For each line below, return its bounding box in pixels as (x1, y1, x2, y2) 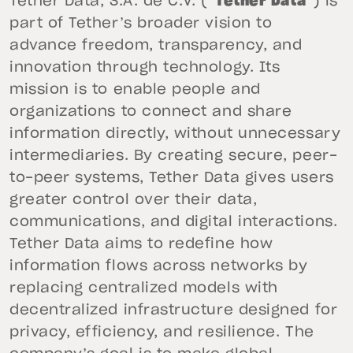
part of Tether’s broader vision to (9, 17, 273, 31)
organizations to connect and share (9, 105, 292, 119)
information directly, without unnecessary (9, 127, 341, 141)
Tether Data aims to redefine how (9, 237, 273, 251)
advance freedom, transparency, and (9, 39, 303, 53)
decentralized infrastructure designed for (9, 303, 338, 318)
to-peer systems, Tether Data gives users (9, 171, 334, 185)
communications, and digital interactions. (9, 215, 338, 229)
